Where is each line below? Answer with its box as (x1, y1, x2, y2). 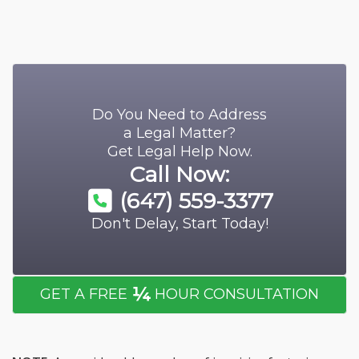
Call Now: (130, 161, 229, 188)
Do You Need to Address (92, 106, 267, 124)
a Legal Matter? (123, 124, 236, 143)
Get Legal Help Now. (107, 143, 252, 161)
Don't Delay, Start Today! (91, 214, 268, 232)
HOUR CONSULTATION (151, 285, 319, 304)
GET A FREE (40, 285, 131, 304)
